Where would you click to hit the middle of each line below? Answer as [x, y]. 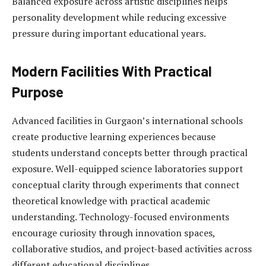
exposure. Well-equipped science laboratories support [127, 169]
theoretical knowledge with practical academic [111, 201]
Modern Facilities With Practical [112, 71]
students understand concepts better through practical [130, 153]
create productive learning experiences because [114, 137]
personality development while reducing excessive [119, 18]
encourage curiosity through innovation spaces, [113, 233]
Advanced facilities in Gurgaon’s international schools [127, 121]
